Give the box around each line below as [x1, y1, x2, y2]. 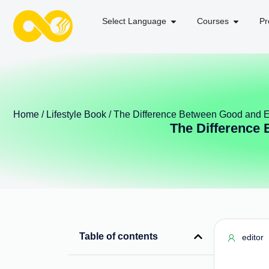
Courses [196, 16, 229, 26]
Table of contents [79, 231, 159, 241]
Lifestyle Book [46, 109, 106, 119]
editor [242, 232, 264, 242]
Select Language [101, 16, 166, 26]
